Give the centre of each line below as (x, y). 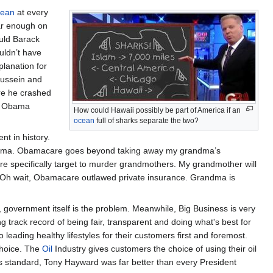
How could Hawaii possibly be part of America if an (157, 110)
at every (31, 12)
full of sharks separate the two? (147, 120)
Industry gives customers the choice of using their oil (154, 248)
